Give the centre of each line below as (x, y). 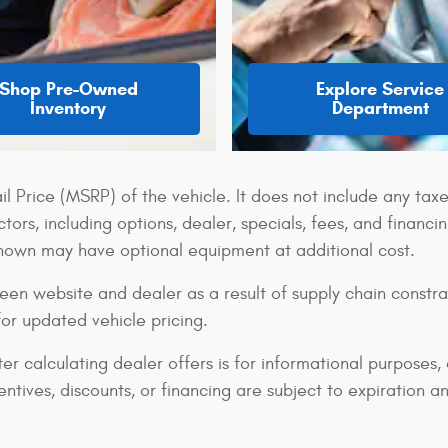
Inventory (68, 108)
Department (380, 108)
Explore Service (380, 89)
